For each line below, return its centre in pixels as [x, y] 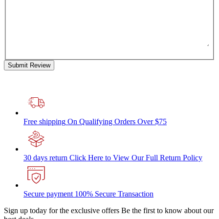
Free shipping [44, 122]
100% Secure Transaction [114, 194]
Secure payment [48, 194]
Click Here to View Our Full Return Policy [136, 158]
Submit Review [29, 66]
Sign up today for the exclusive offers [63, 211]
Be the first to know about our [167, 211]
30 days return [45, 158]
